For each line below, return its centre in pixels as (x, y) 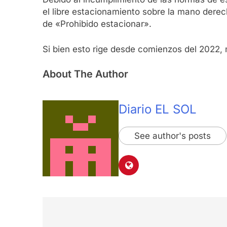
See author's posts (173, 136)
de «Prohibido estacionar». (97, 24)
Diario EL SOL (158, 109)
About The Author (85, 74)
